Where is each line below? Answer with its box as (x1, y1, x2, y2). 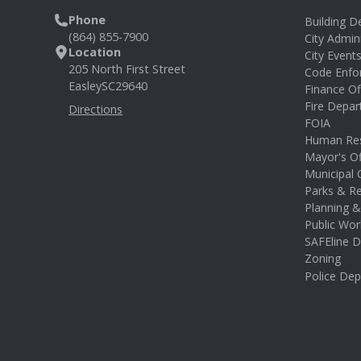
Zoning (304, 251, 341, 266)
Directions (68, 102, 123, 117)
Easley (68, 78, 102, 93)
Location (68, 44, 122, 60)
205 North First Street (68, 61, 186, 77)
